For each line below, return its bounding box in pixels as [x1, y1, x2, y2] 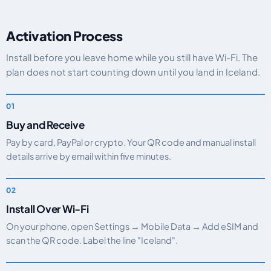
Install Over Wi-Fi [6, 202, 89, 215]
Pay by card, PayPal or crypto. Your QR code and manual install [6, 137, 256, 148]
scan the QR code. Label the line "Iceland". [6, 235, 178, 246]
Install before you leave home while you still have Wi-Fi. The [6, 51, 258, 63]
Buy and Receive [6, 118, 85, 131]
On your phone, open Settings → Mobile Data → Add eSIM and [6, 221, 258, 232]
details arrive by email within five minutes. [6, 151, 171, 162]
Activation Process [6, 28, 123, 44]
